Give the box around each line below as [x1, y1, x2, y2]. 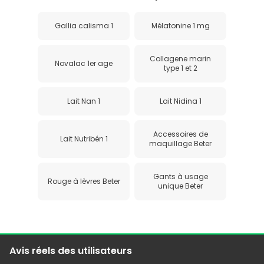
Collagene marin [150, 53, 211, 64]
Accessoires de [153, 128, 208, 139]
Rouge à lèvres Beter [47, 176, 120, 186]
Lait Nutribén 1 [60, 133, 108, 144]
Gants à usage [153, 171, 208, 181]
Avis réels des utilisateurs [9, 243, 132, 258]
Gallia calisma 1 [54, 20, 113, 31]
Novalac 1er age [55, 58, 113, 68]
